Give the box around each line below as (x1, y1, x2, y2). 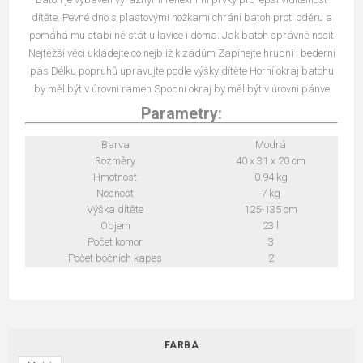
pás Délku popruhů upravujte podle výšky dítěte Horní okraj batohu (29, 65, 334, 78)
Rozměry (95, 155, 135, 168)
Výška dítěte (87, 203, 143, 216)
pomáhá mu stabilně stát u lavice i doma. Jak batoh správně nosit (29, 29, 334, 42)
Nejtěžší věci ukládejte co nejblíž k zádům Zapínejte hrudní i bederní (28, 47, 335, 60)
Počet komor (88, 236, 143, 249)
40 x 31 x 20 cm (236, 155, 305, 168)
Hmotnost (93, 171, 137, 184)
